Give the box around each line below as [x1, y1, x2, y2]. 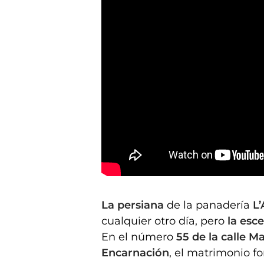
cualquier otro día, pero [101, 214, 227, 227]
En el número [101, 230, 176, 243]
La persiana [101, 198, 164, 212]
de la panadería [164, 198, 253, 212]
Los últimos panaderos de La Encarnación [101, 178, 228, 186]
